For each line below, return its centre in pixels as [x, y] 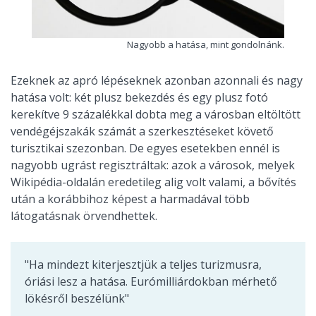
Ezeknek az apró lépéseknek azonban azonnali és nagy [157, 80]
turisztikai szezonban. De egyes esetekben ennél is [145, 148]
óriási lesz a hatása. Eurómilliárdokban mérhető [151, 281]
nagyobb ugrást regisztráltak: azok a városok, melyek [153, 165]
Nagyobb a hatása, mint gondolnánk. [206, 44]
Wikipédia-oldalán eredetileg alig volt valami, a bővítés [153, 182]
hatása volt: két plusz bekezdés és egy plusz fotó [139, 97]
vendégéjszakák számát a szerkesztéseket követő [142, 131]
